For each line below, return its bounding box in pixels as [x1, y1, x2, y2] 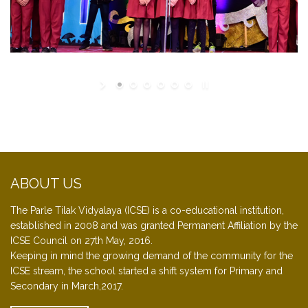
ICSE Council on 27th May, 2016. [10, 235, 153, 247]
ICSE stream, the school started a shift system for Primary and [10, 265, 283, 277]
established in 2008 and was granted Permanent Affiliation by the [10, 220, 298, 232]
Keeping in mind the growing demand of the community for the [10, 250, 293, 262]
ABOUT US [10, 175, 82, 192]
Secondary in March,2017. [10, 280, 123, 292]
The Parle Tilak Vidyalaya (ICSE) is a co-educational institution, [10, 205, 284, 217]
